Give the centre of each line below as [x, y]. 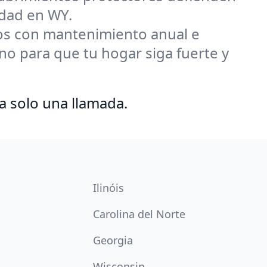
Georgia [113, 240]
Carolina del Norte [139, 214]
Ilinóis [108, 188]
